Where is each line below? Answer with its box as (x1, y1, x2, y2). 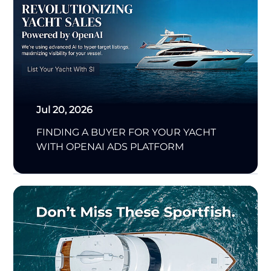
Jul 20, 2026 (36, 104, 93, 116)
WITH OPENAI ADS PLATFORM (36, 141, 184, 153)
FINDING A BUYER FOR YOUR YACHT (36, 126, 216, 139)
